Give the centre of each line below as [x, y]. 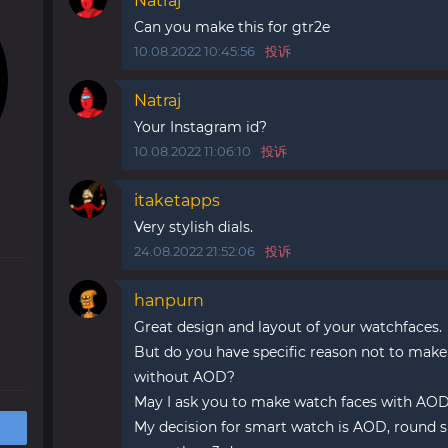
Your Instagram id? [200, 127]
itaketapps [177, 200]
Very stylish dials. [193, 227]
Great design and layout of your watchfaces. [288, 327]
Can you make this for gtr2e [232, 27]
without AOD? [184, 377]
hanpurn [169, 300]
